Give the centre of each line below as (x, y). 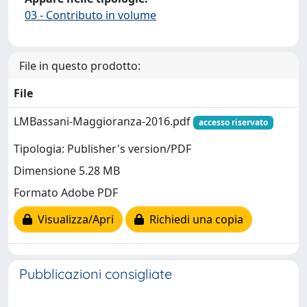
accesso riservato (233, 122)
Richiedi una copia (194, 220)
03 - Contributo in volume (90, 15)
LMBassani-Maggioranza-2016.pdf (103, 121)
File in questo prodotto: (80, 66)
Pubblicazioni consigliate (96, 274)
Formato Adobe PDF (66, 193)
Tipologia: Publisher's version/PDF (102, 149)
